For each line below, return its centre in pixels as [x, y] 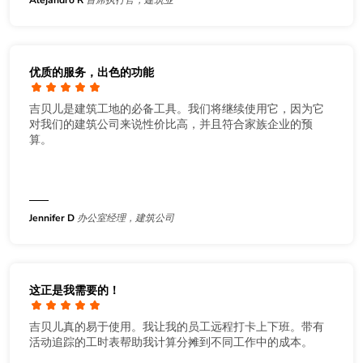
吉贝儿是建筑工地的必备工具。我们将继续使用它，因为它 [177, 109]
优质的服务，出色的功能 [92, 72]
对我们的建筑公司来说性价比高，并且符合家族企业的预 [171, 124]
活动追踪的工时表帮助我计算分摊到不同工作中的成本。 [171, 342]
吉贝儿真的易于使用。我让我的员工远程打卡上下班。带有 [177, 327]
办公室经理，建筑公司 [126, 218]
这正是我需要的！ [75, 290]
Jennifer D [52, 218]
